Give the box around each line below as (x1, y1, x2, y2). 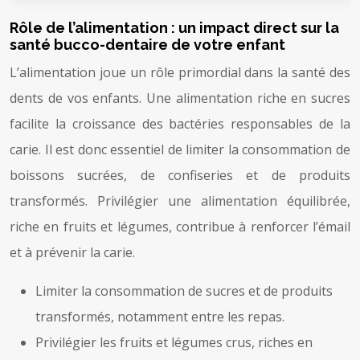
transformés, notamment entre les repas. (35, 307, 284, 325)
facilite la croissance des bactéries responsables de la (10, 114, 350, 133)
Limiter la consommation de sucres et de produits (35, 281, 333, 300)
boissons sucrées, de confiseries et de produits (10, 166, 350, 184)
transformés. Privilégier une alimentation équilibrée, (10, 191, 350, 210)
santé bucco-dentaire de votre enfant (10, 35, 285, 53)
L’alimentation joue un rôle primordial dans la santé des (10, 63, 350, 81)
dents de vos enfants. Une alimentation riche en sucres (10, 88, 350, 107)
